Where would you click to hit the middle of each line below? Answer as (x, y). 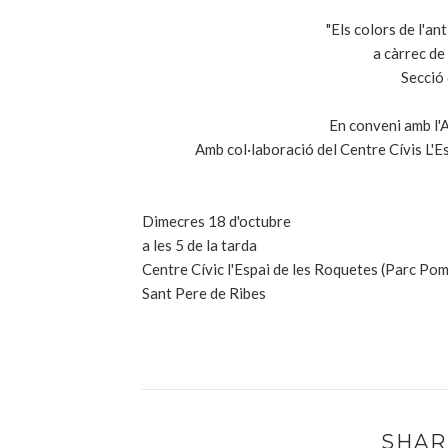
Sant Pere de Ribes (204, 293)
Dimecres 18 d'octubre (216, 221)
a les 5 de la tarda (199, 245)
